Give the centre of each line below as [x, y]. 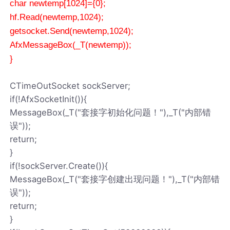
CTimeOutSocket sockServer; [70, 85]
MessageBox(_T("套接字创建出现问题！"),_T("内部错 [115, 179]
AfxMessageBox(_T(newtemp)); [71, 45]
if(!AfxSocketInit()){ [49, 99]
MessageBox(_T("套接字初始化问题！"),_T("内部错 [111, 112]
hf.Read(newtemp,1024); [57, 17]
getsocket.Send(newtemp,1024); [72, 31]
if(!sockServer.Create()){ [59, 166]
